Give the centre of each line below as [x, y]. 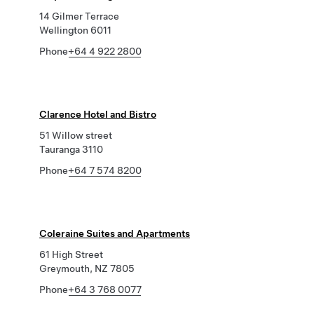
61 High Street [71, 254]
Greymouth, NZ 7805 [87, 268]
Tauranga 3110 [71, 149]
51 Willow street [76, 135]
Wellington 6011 [75, 30]
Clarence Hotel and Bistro [98, 114]
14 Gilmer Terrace [79, 16]
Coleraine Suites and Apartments [115, 233]
